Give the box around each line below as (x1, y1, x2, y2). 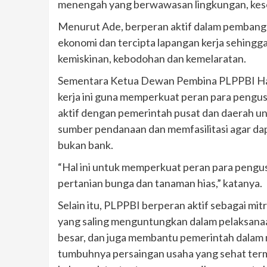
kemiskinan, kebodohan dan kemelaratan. (58, 51, 246, 65)
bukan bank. (58, 138, 113, 151)
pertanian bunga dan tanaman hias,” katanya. (58, 176, 262, 190)
